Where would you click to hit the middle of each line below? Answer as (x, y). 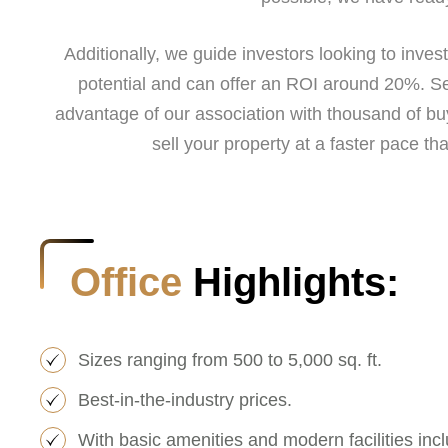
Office (126, 282)
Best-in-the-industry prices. (184, 399)
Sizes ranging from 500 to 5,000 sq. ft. (229, 359)
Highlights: (290, 282)
